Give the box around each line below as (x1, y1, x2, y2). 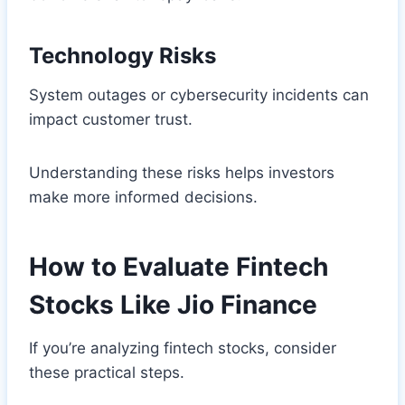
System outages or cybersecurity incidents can (29, 85, 369, 104)
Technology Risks (29, 42, 216, 69)
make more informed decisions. (29, 187, 258, 206)
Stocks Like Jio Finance (29, 288, 317, 320)
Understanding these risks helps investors (29, 163, 334, 182)
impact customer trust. (29, 109, 193, 128)
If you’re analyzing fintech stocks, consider (29, 338, 336, 357)
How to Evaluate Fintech (29, 250, 328, 282)
